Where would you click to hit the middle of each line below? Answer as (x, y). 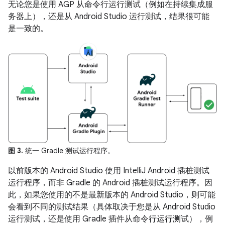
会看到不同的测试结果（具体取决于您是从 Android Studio (112, 207)
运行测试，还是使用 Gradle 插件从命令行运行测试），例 (110, 219)
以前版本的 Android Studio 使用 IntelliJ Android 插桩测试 (109, 171)
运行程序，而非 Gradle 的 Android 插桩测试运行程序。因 (110, 183)
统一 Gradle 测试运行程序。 (69, 150)
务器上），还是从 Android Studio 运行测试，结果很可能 (109, 17)
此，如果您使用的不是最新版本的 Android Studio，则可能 (112, 195)
